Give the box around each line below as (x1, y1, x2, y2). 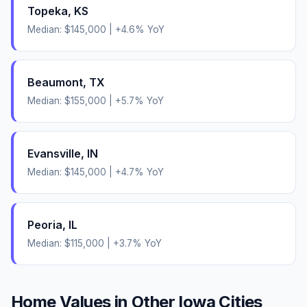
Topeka (27, 3, 68, 18)
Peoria (27, 217, 62, 232)
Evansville (27, 146, 81, 160)
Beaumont (27, 75, 83, 89)
